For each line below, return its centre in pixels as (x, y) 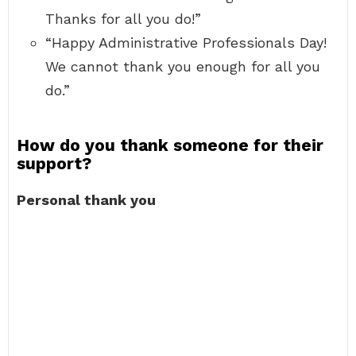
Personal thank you (86, 200)
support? (54, 163)
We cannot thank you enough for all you (183, 66)
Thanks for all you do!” (123, 19)
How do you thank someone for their (170, 145)
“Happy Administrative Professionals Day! (186, 43)
